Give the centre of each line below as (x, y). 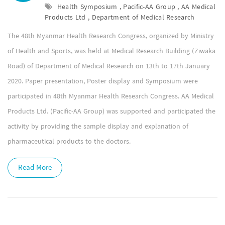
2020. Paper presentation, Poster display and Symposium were (103, 81)
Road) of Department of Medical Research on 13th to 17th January (109, 66)
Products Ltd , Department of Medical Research (120, 18)
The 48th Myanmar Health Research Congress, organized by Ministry (111, 36)
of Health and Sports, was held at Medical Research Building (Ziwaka (111, 51)
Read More (35, 167)
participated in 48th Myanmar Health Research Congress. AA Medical (111, 96)
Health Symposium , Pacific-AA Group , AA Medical (135, 7)
